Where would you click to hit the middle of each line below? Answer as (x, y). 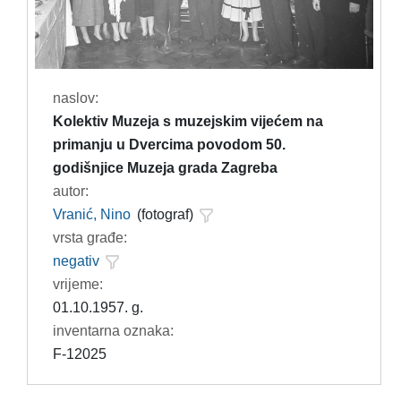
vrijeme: (77, 284)
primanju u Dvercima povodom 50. (169, 144)
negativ (76, 260)
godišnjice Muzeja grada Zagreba (165, 167)
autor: (70, 191)
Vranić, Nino (91, 214)
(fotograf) (165, 214)
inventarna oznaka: (113, 330)
